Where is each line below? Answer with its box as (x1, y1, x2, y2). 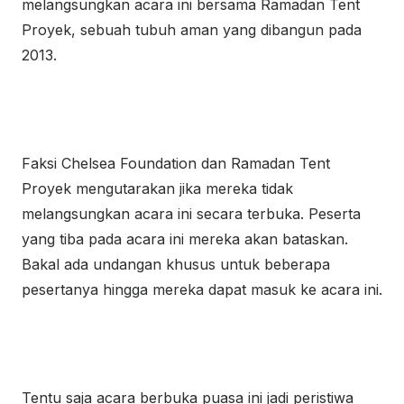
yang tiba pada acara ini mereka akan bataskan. (22, 230, 348, 248)
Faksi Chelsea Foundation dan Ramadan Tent (22, 154, 330, 172)
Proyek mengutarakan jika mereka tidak (22, 179, 293, 197)
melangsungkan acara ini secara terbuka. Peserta (22, 205, 361, 223)
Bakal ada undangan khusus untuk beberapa (22, 255, 330, 273)
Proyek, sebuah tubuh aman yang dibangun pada (22, 21, 362, 39)
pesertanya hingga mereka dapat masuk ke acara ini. (22, 280, 382, 298)
